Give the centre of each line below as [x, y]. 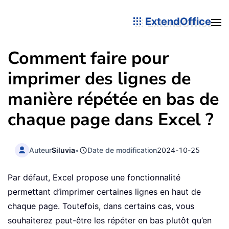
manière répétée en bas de [113, 99]
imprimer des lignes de [99, 79]
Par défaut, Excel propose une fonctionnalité [94, 178]
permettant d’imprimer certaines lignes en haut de [104, 192]
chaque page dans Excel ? [111, 120]
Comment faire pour [88, 58]
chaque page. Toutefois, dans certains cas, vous [101, 206]
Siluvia [64, 150]
